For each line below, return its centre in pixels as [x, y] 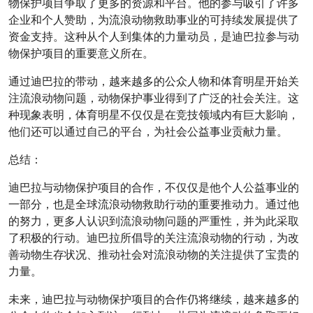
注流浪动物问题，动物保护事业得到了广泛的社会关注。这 [154, 98]
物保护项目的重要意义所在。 [81, 53]
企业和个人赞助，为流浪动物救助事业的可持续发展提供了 [154, 20]
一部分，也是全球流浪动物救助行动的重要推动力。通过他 [154, 204]
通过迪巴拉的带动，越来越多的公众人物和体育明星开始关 [154, 81]
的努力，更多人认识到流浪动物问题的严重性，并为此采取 [154, 221]
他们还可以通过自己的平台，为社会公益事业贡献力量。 [148, 132]
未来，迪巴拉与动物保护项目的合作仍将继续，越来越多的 [154, 299]
